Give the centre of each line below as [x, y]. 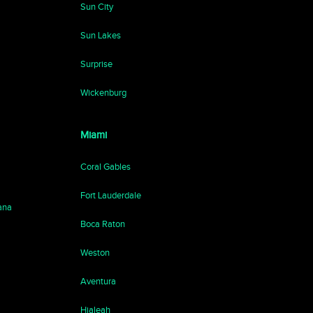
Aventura [98, 281]
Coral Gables [105, 167]
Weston [95, 253]
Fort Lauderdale [110, 195]
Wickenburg [103, 93]
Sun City [96, 7]
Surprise [96, 64]
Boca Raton [102, 224]
